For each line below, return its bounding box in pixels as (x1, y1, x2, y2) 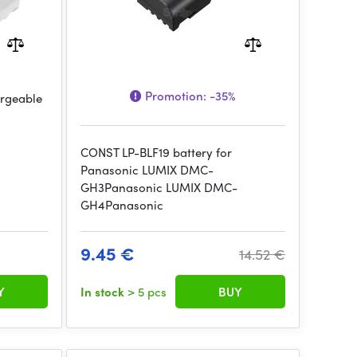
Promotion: (142, 87, 210, 104)
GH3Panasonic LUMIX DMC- (80, 178, 237, 196)
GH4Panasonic (80, 196, 163, 214)
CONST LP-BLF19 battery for (80, 143, 232, 161)
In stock (80, 283, 127, 300)
